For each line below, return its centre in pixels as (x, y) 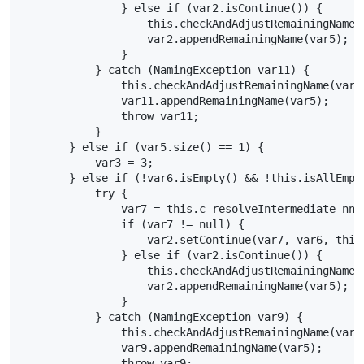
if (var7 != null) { (131, 224)
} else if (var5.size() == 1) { (141, 147)
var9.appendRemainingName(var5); (170, 347)
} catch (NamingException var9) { (160, 316)
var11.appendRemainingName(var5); (173, 100)
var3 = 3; (86, 162)
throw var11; (108, 116)
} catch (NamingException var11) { (164, 69)
